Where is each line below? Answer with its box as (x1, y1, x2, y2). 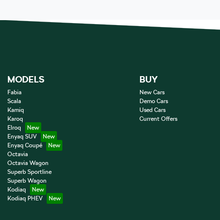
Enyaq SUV (7, 133, 37, 140)
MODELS (7, 74, 44, 85)
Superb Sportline (7, 168, 52, 176)
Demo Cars (139, 98, 168, 105)
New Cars (139, 89, 165, 96)
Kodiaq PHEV (7, 195, 43, 202)
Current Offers (139, 115, 177, 123)
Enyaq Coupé (7, 142, 42, 149)
